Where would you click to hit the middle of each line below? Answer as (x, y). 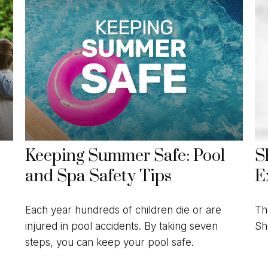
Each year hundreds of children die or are (124, 210)
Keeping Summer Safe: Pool (125, 156)
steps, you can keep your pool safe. (110, 242)
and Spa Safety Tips (99, 177)
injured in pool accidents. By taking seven (122, 226)
